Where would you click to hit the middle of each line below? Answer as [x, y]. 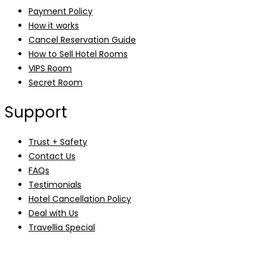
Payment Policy [61, 11]
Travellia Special [62, 227]
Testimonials [55, 184]
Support [36, 112]
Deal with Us [53, 213]
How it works [54, 25]
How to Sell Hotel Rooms [78, 54]
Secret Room [56, 82]
